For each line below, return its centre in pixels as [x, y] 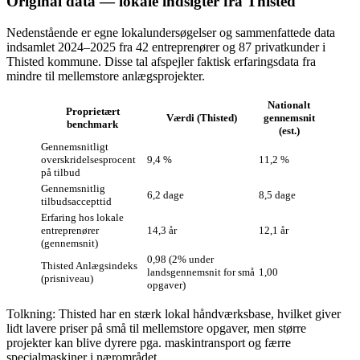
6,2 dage [166, 194]
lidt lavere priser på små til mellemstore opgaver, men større [156, 328]
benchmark [92, 124]
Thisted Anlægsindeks [89, 265]
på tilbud [61, 172]
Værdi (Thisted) [201, 117]
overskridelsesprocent [88, 159]
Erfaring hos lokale [82, 217]
